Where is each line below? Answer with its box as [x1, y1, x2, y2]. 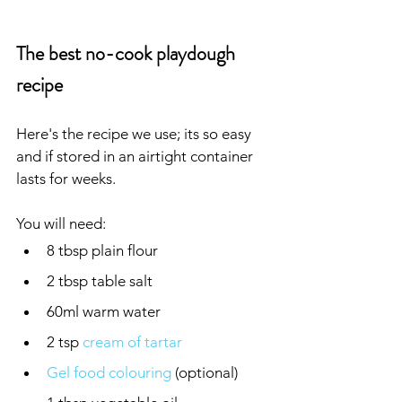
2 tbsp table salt [47, 271, 153, 290]
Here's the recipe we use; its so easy [16, 124, 255, 143]
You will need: [16, 214, 106, 232]
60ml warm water [47, 301, 161, 320]
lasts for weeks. [16, 169, 116, 188]
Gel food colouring [47, 363, 171, 381]
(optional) [171, 363, 238, 381]
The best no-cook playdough [16, 39, 240, 67]
